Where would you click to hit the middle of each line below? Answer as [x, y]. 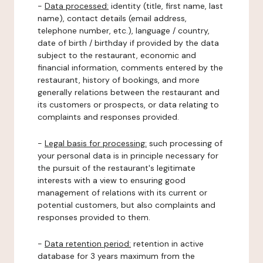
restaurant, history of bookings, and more [119, 80]
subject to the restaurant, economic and [117, 55]
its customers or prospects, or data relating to [128, 104]
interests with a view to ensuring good [112, 180]
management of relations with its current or [122, 193]
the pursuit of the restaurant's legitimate [117, 168]
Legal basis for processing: [96, 143]
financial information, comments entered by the [130, 68]
